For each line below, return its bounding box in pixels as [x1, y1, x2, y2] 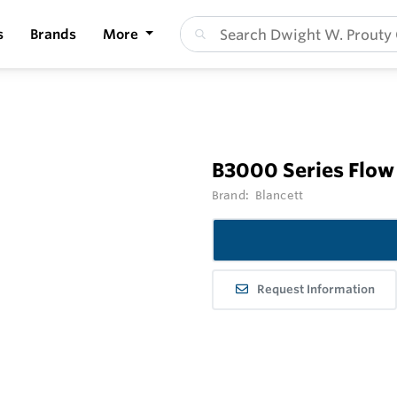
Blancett [254, 188, 303, 202]
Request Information [257, 282, 376, 298]
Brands [30, 25, 76, 43]
